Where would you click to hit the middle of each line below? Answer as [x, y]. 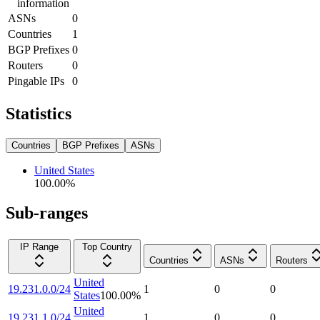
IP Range [39, 247]
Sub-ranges [47, 213]
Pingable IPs [36, 81]
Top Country [107, 247]
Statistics [39, 113]
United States [64, 170]
